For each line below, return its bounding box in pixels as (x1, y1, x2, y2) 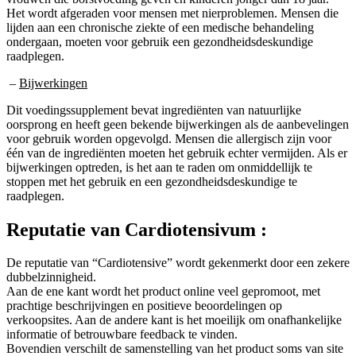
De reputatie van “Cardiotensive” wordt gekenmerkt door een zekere (6, 256, 350, 270)
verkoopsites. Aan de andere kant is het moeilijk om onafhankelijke (6, 313, 342, 327)
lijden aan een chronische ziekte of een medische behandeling (6, 20, 314, 34)
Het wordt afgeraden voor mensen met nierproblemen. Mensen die (6, 6, 339, 20)
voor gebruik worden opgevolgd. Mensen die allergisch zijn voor (6, 131, 331, 145)
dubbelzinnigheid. (6, 270, 96, 284)
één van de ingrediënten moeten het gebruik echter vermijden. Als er (6, 145, 347, 160)
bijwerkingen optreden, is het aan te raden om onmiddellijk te (6, 160, 312, 174)
